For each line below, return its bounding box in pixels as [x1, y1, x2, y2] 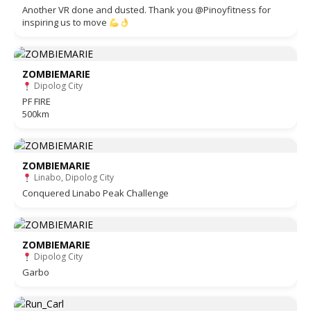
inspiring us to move [22, 16, 109, 29]
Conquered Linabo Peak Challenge [22, 187, 169, 200]
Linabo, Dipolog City [31, 171, 114, 184]
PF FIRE [22, 95, 51, 108]
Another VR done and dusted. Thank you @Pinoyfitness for [22, 3, 271, 17]
